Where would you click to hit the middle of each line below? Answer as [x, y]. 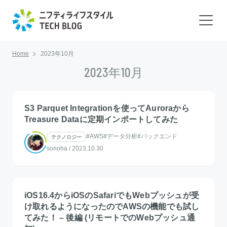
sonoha [57, 148]
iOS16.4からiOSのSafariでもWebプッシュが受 [112, 195]
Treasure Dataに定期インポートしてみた [101, 119]
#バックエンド [157, 136]
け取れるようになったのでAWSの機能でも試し [112, 206]
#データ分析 [120, 136]
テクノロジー [66, 137]
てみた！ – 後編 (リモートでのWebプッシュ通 [110, 217]
